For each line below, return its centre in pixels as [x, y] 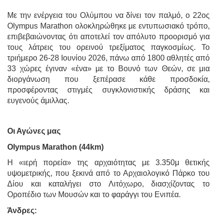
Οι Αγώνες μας [34, 131]
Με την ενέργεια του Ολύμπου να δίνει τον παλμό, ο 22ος [108, 15]
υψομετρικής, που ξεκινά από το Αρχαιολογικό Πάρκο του [108, 173]
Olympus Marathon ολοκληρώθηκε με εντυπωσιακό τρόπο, [108, 26]
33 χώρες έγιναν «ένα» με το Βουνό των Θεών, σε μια [108, 68]
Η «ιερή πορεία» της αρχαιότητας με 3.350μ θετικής [108, 163]
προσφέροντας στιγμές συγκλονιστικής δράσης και [108, 90]
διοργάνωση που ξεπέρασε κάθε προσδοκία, [108, 79]
